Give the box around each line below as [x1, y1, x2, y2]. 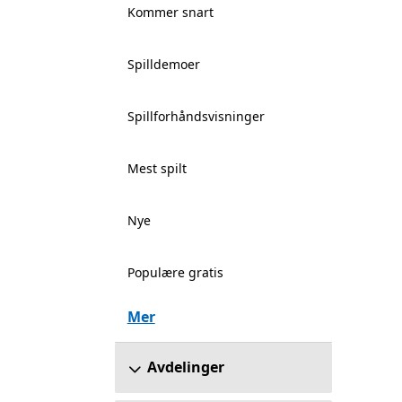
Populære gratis [127, 264, 223, 281]
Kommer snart [127, 4, 214, 21]
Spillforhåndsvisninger [127, 108, 265, 125]
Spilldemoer [127, 56, 200, 73]
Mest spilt [127, 160, 187, 177]
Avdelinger [146, 357, 224, 377]
